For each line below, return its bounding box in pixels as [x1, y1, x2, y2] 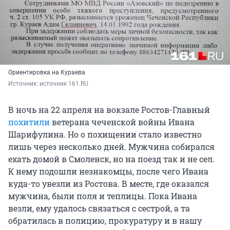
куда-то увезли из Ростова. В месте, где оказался [8, 178, 209, 189]
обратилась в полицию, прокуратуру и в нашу [8, 215, 202, 226]
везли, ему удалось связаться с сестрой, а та [8, 203, 190, 214]
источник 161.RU [40, 80, 88, 88]
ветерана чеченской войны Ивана [50, 117, 195, 128]
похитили [8, 117, 50, 128]
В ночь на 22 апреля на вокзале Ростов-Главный [8, 104, 210, 116]
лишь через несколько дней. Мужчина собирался [8, 141, 215, 152]
